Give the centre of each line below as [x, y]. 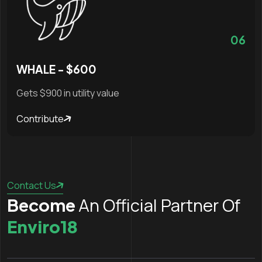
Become [43, 205]
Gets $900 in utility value [68, 93]
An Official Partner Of [161, 206]
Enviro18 [42, 227]
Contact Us [32, 186]
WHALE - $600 [56, 69]
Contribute [40, 119]
